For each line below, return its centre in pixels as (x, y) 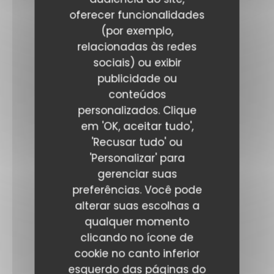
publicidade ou (137, 78)
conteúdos (137, 94)
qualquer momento (137, 221)
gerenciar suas (137, 174)
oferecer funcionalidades (137, 15)
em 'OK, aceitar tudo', (137, 126)
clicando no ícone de (137, 237)
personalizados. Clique (137, 110)
